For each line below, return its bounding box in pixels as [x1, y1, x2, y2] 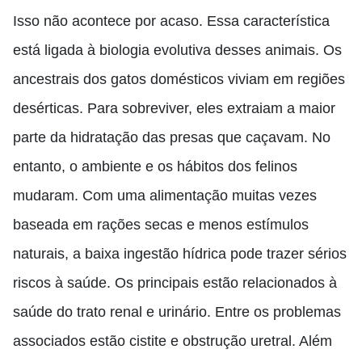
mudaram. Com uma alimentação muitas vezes [13, 187, 317, 204]
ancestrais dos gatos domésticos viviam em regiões [13, 71, 345, 87]
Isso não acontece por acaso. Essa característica [13, 13, 330, 29]
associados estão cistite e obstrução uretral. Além [13, 333, 332, 349]
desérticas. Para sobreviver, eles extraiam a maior [13, 100, 335, 116]
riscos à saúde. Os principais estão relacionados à [13, 275, 337, 291]
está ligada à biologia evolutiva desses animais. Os [13, 42, 342, 58]
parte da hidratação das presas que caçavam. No [13, 129, 330, 145]
